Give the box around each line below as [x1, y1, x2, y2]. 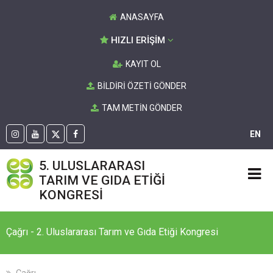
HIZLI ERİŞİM [108, 35, 168, 46]
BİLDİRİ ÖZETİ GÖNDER [97, 81, 186, 91]
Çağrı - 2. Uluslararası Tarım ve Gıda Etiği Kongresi [6, 226, 218, 238]
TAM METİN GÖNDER [102, 103, 182, 113]
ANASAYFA [120, 12, 164, 22]
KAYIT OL [125, 59, 161, 69]
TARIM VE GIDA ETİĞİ [39, 173, 165, 188]
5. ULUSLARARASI [39, 158, 145, 173]
